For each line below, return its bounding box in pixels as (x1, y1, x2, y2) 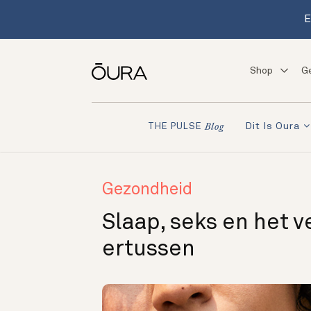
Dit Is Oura (245, 121, 300, 132)
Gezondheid (102, 182, 192, 199)
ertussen (102, 239, 195, 261)
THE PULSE (148, 121, 202, 131)
